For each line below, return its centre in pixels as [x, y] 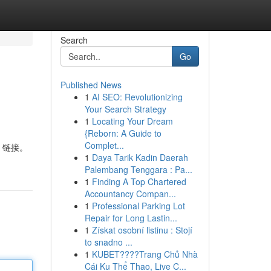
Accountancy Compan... [130, 194]
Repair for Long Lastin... [131, 218]
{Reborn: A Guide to [123, 133]
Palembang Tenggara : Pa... [138, 169]
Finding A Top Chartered [139, 181]
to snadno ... [108, 242]
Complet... [104, 145]
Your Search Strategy [125, 109]
